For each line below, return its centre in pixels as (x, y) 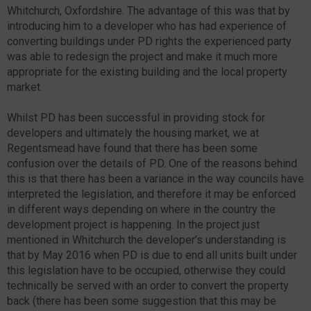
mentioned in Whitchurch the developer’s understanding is (146, 239)
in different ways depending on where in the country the (141, 209)
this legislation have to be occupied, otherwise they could (146, 270)
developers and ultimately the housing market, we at (133, 133)
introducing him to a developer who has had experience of (147, 26)
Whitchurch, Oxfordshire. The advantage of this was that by (149, 10)
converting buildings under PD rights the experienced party (149, 41)
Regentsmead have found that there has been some (132, 148)
